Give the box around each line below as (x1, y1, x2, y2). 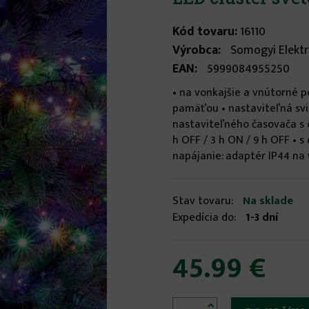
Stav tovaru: (172, 190, 237, 210)
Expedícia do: (172, 207, 239, 227)
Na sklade (243, 191, 294, 211)
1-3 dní (246, 208, 279, 227)
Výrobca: (172, 39, 224, 61)
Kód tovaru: (172, 21, 238, 42)
